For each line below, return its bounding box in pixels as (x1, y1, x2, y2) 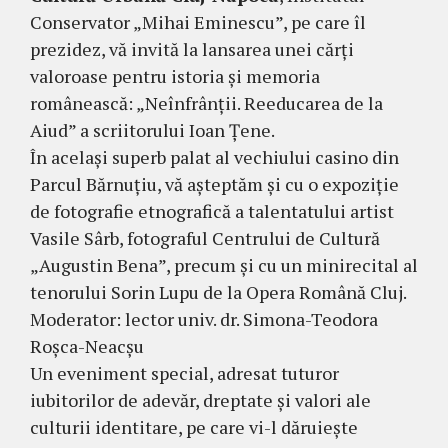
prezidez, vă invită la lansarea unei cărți (30, 36, 354, 61)
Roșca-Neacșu (30, 333, 144, 358)
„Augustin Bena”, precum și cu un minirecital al (30, 252, 418, 277)
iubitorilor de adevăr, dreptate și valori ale (30, 387, 371, 412)
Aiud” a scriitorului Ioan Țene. (30, 117, 275, 142)
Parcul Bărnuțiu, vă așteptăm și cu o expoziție (30, 171, 399, 196)
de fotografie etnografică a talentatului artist (30, 198, 394, 223)
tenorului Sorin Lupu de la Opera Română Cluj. (30, 279, 407, 304)
